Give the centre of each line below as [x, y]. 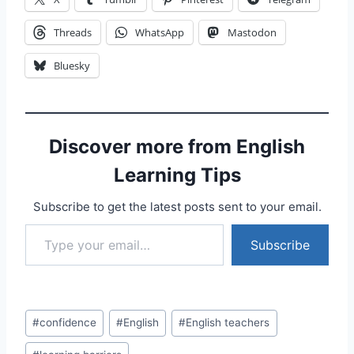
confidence [68, 323]
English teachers [228, 323]
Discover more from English [177, 147]
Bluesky [72, 66]
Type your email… [30, 224]
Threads [73, 33]
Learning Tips [177, 175]
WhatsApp [160, 33]
